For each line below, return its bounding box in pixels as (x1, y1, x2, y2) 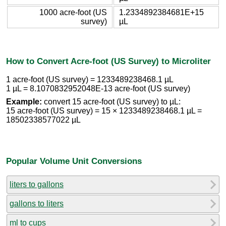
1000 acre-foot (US (39, 8, 107, 17)
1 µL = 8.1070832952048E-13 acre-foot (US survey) (6, 84, 190, 93)
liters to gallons (10, 180, 64, 189)
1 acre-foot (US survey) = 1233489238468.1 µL (6, 75, 174, 84)
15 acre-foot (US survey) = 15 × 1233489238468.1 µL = (6, 106, 202, 116)
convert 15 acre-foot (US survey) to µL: (42, 97, 181, 106)
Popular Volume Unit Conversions (6, 155, 142, 166)
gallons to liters (10, 199, 64, 208)
